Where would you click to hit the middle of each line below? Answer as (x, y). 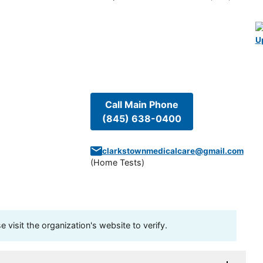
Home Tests (117, 163)
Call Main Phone (141, 105)
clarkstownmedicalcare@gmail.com (173, 151)
